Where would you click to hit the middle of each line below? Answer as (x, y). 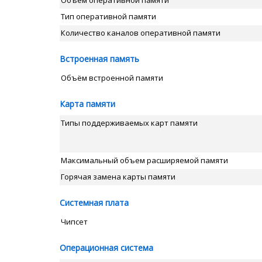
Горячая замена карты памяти (118, 177)
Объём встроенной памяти (112, 78)
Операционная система (106, 248)
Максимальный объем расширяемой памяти (144, 160)
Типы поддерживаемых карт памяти (129, 123)
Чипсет (74, 222)
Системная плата (94, 203)
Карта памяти (87, 104)
